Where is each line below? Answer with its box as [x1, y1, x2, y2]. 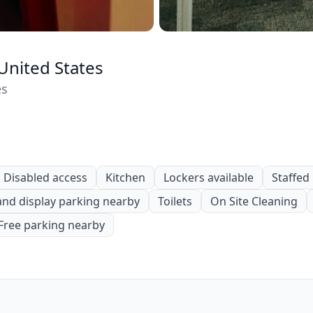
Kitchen [105, 169, 145, 185]
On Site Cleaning [210, 193, 298, 209]
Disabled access [3, 169, 87, 185]
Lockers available [163, 169, 254, 185]
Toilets [158, 193, 192, 209]
